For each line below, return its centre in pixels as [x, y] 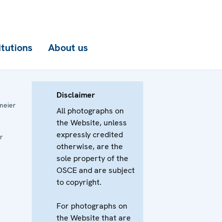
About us [68, 48]
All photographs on [90, 111]
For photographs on [92, 206]
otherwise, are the [89, 146]
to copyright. [79, 182]
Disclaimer [76, 95]
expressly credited [89, 135]
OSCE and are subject [95, 170]
